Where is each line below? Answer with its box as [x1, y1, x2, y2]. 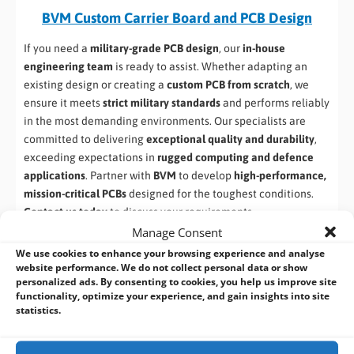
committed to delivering [24, 133, 146, 146]
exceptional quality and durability [146, 133, 314, 146]
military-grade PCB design [90, 42, 219, 55]
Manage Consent [132, 224, 222, 239]
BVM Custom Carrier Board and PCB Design [42, 9, 312, 26]
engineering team [24, 60, 113, 73]
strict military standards [103, 96, 220, 110]
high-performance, [234, 169, 326, 183]
